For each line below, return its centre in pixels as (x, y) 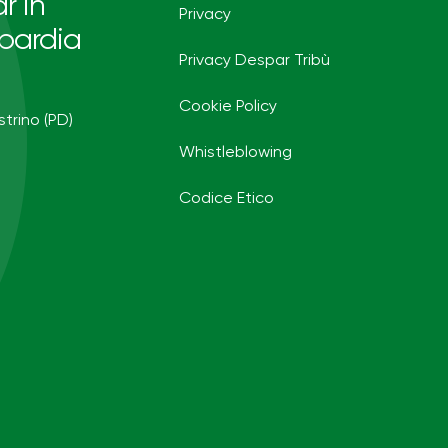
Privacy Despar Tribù (255, 60)
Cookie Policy (228, 106)
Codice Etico (227, 198)
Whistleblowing (236, 152)
